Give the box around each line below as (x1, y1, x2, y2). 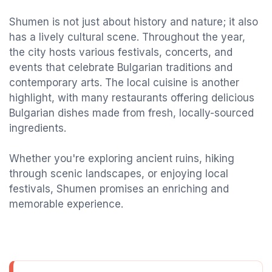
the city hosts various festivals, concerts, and (9, 46, 233, 58)
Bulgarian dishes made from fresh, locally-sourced (9, 107, 254, 119)
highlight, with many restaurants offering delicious (9, 92, 254, 104)
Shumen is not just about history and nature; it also (9, 16, 258, 28)
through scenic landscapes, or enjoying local (9, 168, 228, 180)
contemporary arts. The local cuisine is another (9, 76, 239, 89)
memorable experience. (9, 198, 123, 210)
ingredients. (9, 122, 66, 134)
